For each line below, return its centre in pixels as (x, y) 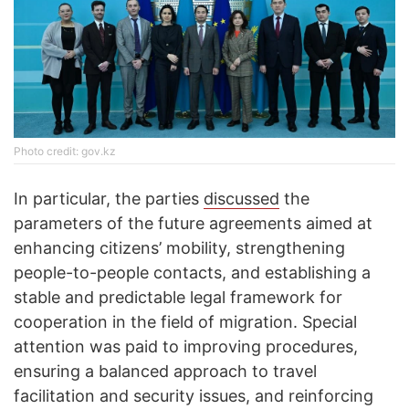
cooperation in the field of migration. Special (185, 322)
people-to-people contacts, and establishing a (192, 273)
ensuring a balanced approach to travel (165, 372)
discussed (241, 199)
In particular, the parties (109, 199)
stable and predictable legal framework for (178, 298)
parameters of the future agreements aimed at (193, 224)
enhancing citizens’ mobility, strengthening (179, 248)
